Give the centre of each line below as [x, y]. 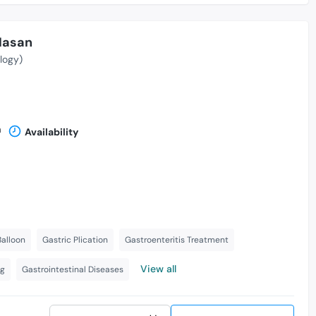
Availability [51, 132]
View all [158, 268]
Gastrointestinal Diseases [73, 269]
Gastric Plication [75, 239]
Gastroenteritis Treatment [177, 239]
